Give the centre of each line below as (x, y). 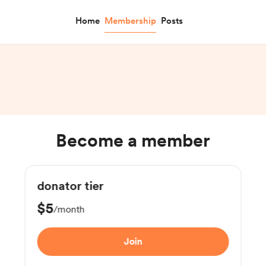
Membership (131, 21)
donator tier (70, 186)
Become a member (133, 140)
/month (69, 209)
